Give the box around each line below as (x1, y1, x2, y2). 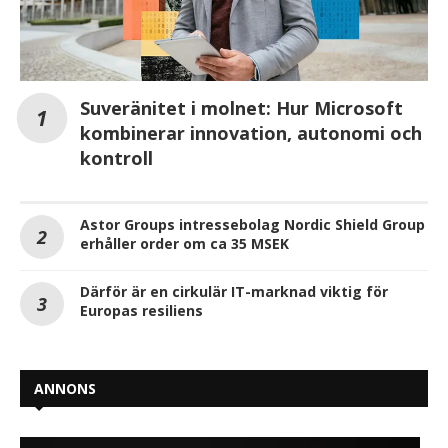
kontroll (80, 145, 153, 170)
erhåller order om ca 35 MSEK (80, 233, 289, 253)
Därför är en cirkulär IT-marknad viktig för (80, 281, 388, 301)
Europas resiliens (80, 300, 203, 320)
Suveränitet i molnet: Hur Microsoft (80, 95, 403, 120)
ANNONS (34, 378, 96, 398)
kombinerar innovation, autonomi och (80, 120, 422, 145)
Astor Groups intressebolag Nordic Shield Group (80, 214, 425, 234)
